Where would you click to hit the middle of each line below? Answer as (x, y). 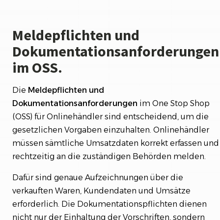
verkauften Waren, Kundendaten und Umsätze (101, 191)
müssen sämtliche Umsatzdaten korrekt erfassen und (116, 143)
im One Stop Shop (174, 103)
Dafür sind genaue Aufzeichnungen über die (98, 177)
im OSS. (37, 67)
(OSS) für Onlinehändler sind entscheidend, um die (110, 116)
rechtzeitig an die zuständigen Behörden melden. (109, 156)
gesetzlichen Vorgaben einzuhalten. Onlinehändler (111, 130)
